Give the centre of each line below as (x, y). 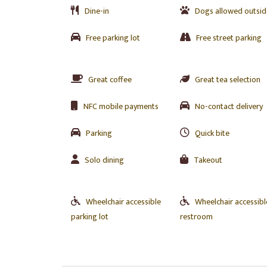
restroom (196, 217)
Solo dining (104, 160)
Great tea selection (227, 80)
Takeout (208, 160)
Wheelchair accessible (123, 202)
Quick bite (212, 133)
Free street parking (229, 38)
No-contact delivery (229, 106)
